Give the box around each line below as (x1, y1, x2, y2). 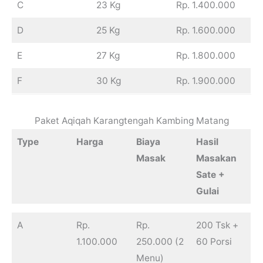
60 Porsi (195, 236, 232, 248)
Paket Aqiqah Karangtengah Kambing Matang (34, 115, 229, 127)
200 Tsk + (195, 220, 238, 231)
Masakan (195, 153, 237, 164)
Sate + (195, 169, 225, 181)
